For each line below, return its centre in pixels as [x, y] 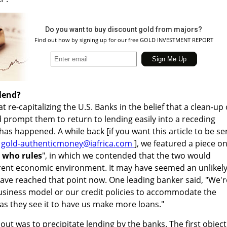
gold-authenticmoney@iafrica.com [68, 143]
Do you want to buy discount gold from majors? [124, 29]
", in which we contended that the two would [126, 155]
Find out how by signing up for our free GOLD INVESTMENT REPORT [124, 40]
